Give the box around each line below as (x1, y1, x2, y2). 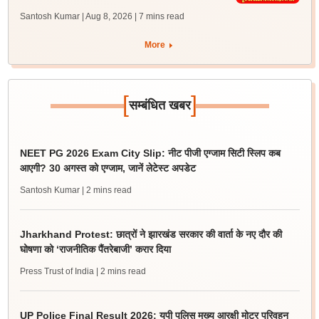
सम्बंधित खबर (128, 98, 191, 113)
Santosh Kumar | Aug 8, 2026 (19, 11, 132, 21)
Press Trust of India (19, 266, 94, 276)
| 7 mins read (134, 11, 184, 21)
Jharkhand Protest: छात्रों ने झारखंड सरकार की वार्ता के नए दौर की (19, 229, 282, 240)
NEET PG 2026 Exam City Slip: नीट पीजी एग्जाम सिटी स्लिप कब (19, 147, 281, 159)
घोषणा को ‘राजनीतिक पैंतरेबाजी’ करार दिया (19, 244, 171, 255)
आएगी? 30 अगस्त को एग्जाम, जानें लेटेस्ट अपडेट (19, 162, 196, 174)
